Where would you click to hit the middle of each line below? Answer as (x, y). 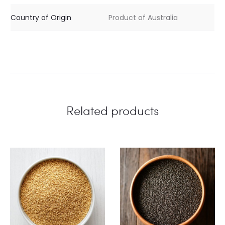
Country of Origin (41, 17)
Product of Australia (143, 17)
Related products (113, 110)
